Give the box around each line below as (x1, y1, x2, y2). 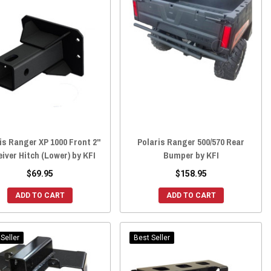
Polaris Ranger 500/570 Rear (137, 135, 245, 148)
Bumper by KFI (163, 148, 219, 162)
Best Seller (134, 233, 171, 242)
